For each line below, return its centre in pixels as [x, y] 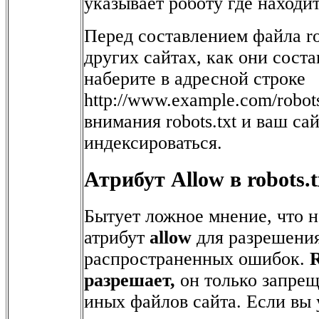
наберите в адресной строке [195, 78]
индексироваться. [153, 142]
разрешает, [130, 281]
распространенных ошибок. [197, 259]
